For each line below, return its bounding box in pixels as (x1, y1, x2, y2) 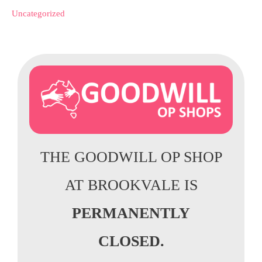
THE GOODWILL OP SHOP (40, 148, 222, 166)
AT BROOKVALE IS (64, 176, 198, 194)
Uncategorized (12, 8, 65, 18)
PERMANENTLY (72, 204, 190, 222)
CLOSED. (98, 232, 164, 250)
